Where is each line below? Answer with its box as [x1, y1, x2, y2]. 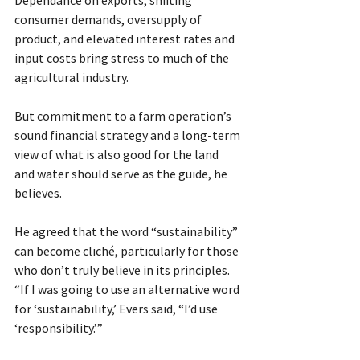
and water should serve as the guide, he [14, 165, 230, 182]
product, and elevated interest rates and [14, 30, 237, 47]
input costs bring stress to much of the [14, 49, 231, 66]
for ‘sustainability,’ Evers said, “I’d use [14, 300, 220, 317]
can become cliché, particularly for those [14, 242, 241, 259]
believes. [14, 184, 62, 201]
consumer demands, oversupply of [14, 10, 204, 27]
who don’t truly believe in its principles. [14, 261, 232, 278]
